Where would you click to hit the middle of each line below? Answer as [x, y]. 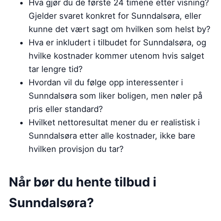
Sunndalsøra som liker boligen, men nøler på [115, 95]
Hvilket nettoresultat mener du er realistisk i [114, 122]
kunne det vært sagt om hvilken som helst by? [120, 29]
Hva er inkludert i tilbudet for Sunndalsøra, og [117, 42]
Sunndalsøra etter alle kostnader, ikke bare [112, 135]
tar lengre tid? [56, 69]
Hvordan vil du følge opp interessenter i [106, 82]
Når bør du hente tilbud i [83, 182]
